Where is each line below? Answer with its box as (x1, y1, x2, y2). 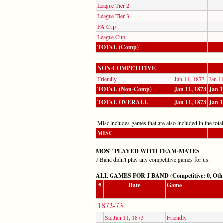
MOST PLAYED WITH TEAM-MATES (96, 146, 200, 155)
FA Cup (97, 22, 116, 30)
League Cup (97, 32, 125, 41)
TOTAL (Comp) (97, 42, 139, 51)
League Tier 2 (97, 1, 129, 9)
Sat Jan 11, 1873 (105, 213, 144, 221)
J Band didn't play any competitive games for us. (96, 155, 210, 163)
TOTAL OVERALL (97, 97, 148, 106)
